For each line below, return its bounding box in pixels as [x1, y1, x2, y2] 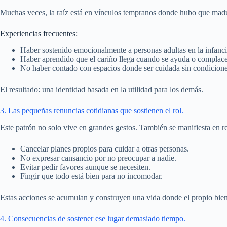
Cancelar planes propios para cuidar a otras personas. [20, 144, 189, 154]
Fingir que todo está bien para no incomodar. [20, 172, 163, 181]
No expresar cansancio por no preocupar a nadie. [20, 154, 176, 163]
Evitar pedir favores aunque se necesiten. [20, 163, 150, 172]
